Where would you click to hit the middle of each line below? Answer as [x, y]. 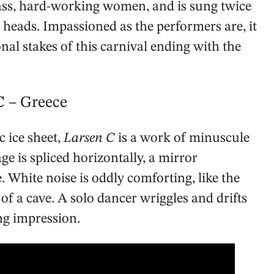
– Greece [38, 103]
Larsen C [89, 139]
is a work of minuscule [182, 139]
